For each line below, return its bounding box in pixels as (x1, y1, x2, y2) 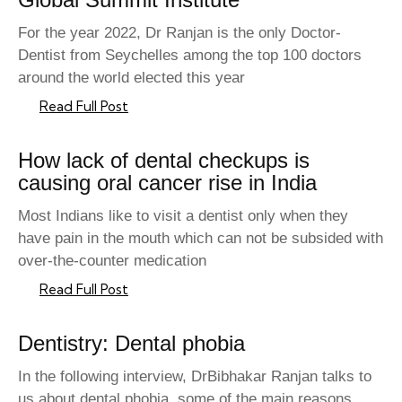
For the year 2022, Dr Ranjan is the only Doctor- (18, 24, 341, 42)
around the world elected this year (18, 69, 245, 87)
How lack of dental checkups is (18, 148, 310, 173)
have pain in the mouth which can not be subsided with (18, 230, 383, 248)
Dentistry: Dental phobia (18, 331, 245, 356)
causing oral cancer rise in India (18, 170, 317, 196)
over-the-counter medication (18, 252, 206, 270)
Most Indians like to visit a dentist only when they (18, 207, 348, 225)
